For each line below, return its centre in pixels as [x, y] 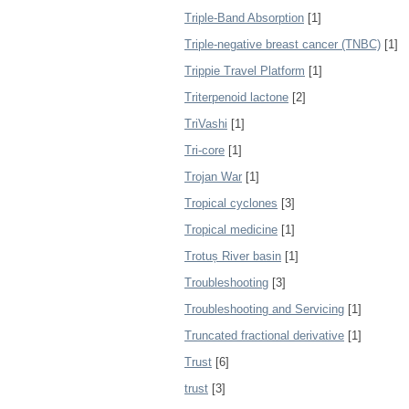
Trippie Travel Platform [245, 71]
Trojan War [213, 177]
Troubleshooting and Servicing [264, 309]
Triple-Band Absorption [244, 18]
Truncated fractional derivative [264, 336]
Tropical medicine [231, 230]
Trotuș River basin [233, 256]
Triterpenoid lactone [236, 97]
